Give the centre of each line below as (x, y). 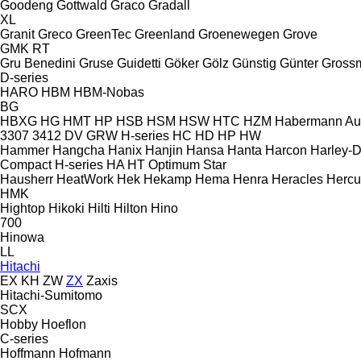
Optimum (174, 164)
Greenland (165, 34)
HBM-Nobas (109, 92)
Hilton (131, 208)
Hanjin (164, 150)
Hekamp (168, 179)
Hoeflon (64, 324)
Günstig (254, 63)
